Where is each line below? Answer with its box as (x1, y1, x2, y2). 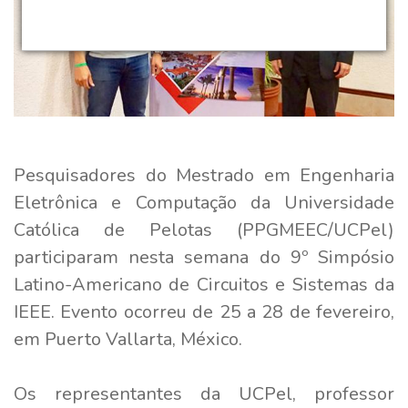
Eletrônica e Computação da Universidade (14, 189, 394, 215)
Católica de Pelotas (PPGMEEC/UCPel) (14, 217, 394, 242)
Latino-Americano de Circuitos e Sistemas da (14, 271, 394, 297)
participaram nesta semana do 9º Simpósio (14, 244, 394, 270)
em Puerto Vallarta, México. (14, 326, 242, 352)
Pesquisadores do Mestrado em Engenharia (14, 162, 394, 188)
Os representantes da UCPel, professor (14, 381, 394, 406)
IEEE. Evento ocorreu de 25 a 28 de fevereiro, (14, 299, 394, 324)
